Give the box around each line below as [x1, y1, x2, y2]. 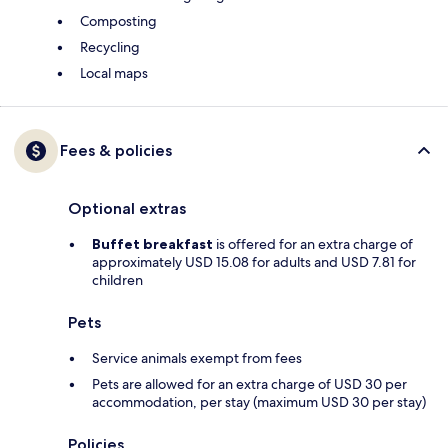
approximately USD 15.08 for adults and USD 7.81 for [92, 253, 416, 272]
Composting [80, 12, 157, 31]
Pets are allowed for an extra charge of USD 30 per [92, 375, 407, 394]
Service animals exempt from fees [92, 349, 302, 368]
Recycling [80, 38, 140, 57]
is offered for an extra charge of [213, 235, 413, 254]
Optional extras [68, 199, 186, 219]
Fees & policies [60, 141, 172, 161]
